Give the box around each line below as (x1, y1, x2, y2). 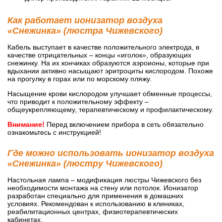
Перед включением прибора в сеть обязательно (45, 120, 204, 128)
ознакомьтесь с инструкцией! (7, 128, 101, 136)
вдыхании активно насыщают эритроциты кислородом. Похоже (7, 66, 213, 75)
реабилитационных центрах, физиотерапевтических (7, 207, 178, 216)
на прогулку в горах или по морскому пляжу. (7, 74, 152, 83)
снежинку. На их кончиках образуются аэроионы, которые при (7, 58, 209, 67)
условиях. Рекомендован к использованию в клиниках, (7, 199, 184, 208)
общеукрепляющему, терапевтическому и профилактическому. (7, 105, 214, 113)
